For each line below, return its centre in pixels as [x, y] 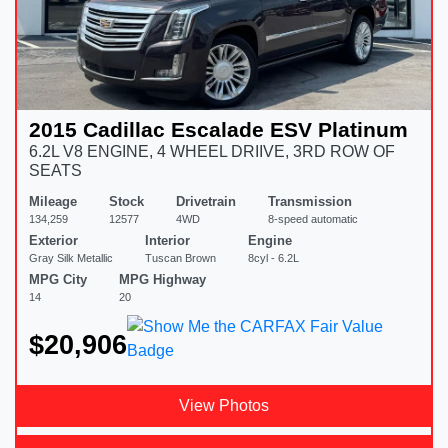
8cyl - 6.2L [273, 258]
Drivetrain [206, 202]
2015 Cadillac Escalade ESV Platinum [218, 130]
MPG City [58, 280]
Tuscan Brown [180, 258]
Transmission [310, 202]
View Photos [224, 406]
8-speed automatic [313, 219]
